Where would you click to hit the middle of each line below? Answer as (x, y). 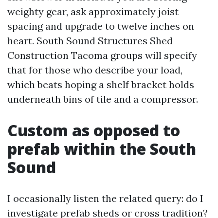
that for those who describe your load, (95, 70)
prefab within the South (102, 149)
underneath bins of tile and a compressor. (103, 99)
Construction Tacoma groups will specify (102, 55)
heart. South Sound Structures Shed (90, 41)
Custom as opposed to (94, 130)
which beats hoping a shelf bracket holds (101, 84)
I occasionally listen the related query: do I (105, 198)
